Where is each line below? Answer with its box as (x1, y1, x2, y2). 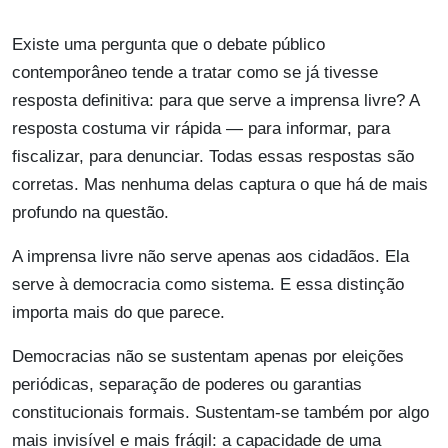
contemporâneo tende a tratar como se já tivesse (12, 63, 378, 83)
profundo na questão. (12, 203, 169, 223)
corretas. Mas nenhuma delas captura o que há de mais (12, 175, 428, 195)
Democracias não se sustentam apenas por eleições (12, 347, 404, 367)
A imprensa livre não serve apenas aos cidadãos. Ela (12, 247, 409, 267)
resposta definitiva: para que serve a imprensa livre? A (12, 91, 419, 111)
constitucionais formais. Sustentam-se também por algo (12, 403, 429, 423)
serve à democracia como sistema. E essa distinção (12, 275, 404, 295)
